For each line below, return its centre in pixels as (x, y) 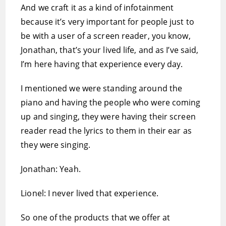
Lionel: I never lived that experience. (90, 193)
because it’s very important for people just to (107, 22)
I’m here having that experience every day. (102, 64)
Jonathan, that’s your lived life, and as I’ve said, (110, 50)
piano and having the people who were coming (111, 102)
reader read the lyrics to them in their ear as (106, 131)
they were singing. (56, 145)
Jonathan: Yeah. (51, 169)
